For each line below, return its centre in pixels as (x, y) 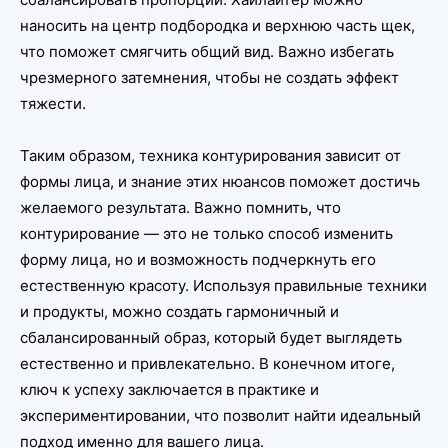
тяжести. (53, 104)
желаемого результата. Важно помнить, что (180, 208)
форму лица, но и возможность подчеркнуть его (198, 260)
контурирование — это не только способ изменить (206, 234)
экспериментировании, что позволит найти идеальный (220, 416)
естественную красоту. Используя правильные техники (223, 286)
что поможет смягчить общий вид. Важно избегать (207, 52)
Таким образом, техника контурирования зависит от (210, 156)
